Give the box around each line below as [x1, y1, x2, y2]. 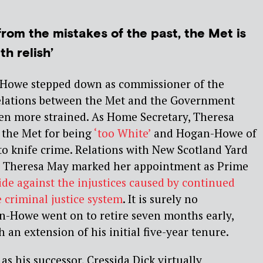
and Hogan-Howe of [151, 126, 257, 141]
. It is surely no [123, 191, 198, 207]
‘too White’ [94, 126, 151, 141]
